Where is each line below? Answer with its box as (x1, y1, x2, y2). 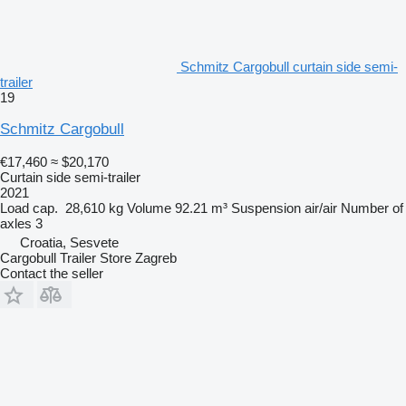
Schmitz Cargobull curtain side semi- (180, 59, 398, 75)
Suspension (231, 200, 301, 217)
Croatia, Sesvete (20, 235, 119, 251)
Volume (127, 200, 171, 217)
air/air (304, 200, 337, 217)
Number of (341, 200, 403, 217)
